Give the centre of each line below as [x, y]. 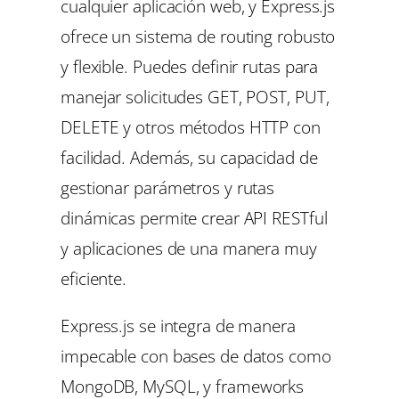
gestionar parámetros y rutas [168, 188]
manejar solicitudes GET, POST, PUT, [195, 97]
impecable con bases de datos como [196, 356]
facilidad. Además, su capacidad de [189, 158]
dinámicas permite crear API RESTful [194, 218]
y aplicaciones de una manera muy [189, 248]
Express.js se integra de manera [178, 326]
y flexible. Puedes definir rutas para [190, 67]
